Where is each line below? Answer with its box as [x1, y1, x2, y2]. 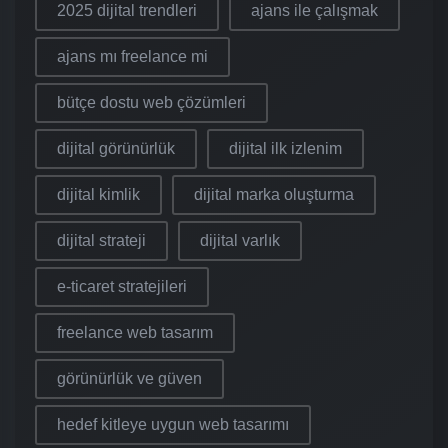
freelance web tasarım [57, 324, 213, 342]
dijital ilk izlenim [229, 140, 342, 158]
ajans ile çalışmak [251, 2, 378, 20]
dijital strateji [57, 232, 146, 250]
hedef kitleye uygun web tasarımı [57, 416, 289, 434]
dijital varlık [200, 232, 280, 250]
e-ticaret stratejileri [57, 278, 187, 296]
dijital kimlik [57, 186, 140, 204]
